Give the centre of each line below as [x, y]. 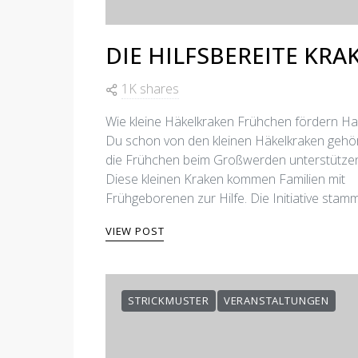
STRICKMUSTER [169, 300]
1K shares [150, 89]
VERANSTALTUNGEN [276, 300]
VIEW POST [135, 231]
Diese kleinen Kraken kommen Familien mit [225, 179]
